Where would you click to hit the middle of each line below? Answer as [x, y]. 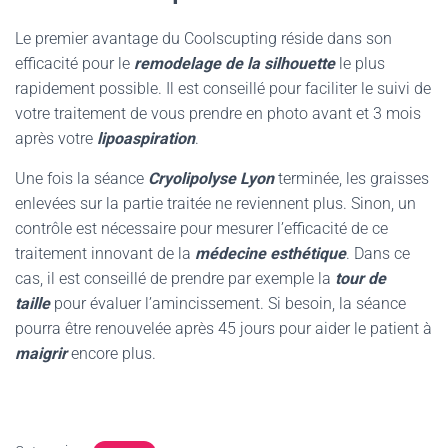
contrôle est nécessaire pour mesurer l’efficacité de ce [201, 228]
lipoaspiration [146, 138]
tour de [360, 278]
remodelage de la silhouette [234, 63]
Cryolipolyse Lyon [211, 178]
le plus [360, 63]
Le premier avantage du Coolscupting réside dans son [203, 38]
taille [34, 303]
